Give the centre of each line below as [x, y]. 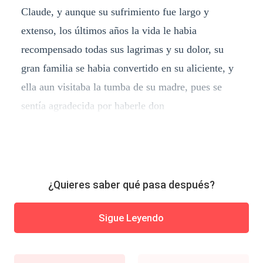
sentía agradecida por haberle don [92, 105]
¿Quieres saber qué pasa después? [131, 185]
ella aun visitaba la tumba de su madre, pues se [121, 87]
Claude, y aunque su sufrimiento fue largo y [115, 11]
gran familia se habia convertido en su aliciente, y [127, 68]
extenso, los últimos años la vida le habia [109, 30]
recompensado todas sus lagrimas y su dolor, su [122, 49]
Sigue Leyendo [131, 218]
